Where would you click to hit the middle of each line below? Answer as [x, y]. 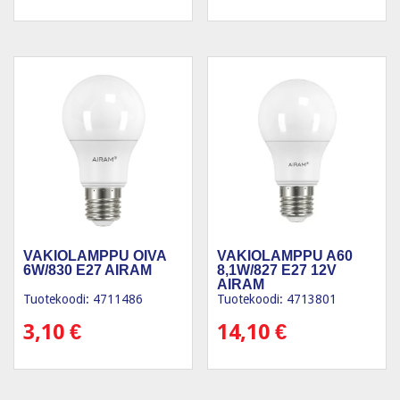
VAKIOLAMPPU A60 [285, 255]
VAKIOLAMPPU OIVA [95, 255]
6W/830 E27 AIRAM [87, 270]
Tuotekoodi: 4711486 [83, 299]
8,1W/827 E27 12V [277, 270]
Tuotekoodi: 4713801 [277, 299]
